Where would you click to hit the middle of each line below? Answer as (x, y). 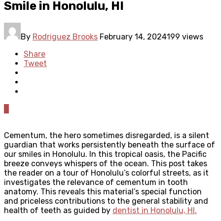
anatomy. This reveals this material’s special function (103, 191)
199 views (185, 37)
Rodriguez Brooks (65, 37)
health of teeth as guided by (58, 210)
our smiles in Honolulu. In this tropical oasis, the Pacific (105, 154)
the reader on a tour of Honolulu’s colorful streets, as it (106, 173)
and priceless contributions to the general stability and (106, 201)
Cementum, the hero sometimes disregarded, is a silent (107, 135)
